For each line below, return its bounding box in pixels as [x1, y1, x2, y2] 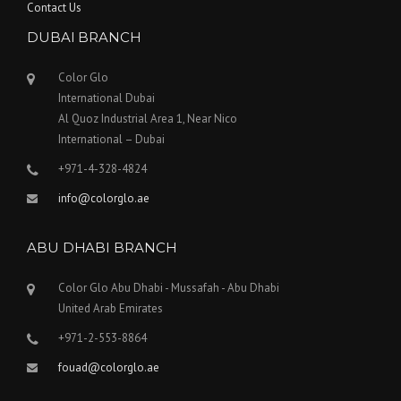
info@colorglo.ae [58, 191, 149, 207]
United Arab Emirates [58, 301, 163, 317]
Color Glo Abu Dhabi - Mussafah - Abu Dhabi [58, 280, 279, 296]
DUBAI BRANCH [27, 29, 141, 47]
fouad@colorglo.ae [58, 360, 159, 376]
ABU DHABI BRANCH [27, 239, 177, 257]
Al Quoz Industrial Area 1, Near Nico [58, 111, 237, 127]
